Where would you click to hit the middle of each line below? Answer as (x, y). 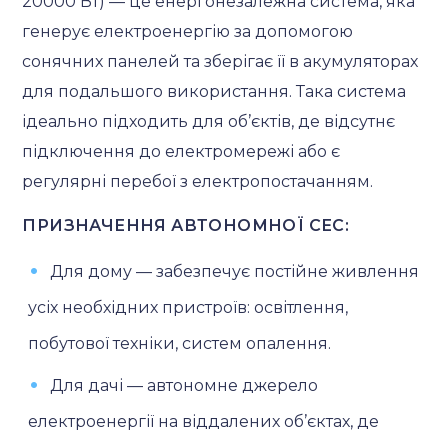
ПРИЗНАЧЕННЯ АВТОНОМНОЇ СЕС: (186, 225)
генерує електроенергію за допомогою (188, 31)
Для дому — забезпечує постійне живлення (235, 271)
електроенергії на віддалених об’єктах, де (204, 421)
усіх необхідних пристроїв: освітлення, (188, 307)
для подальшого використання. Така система (214, 91)
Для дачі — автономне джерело (184, 385)
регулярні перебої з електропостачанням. (198, 181)
